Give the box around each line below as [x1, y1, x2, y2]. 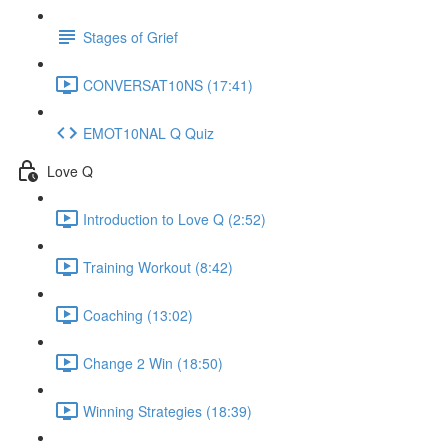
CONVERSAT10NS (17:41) [83, 74, 253, 95]
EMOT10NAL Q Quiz [83, 122, 214, 143]
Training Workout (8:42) [83, 256, 233, 277]
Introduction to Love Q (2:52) [83, 208, 266, 229]
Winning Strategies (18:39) [83, 400, 252, 421]
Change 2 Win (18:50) [83, 352, 223, 373]
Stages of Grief [83, 26, 178, 47]
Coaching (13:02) [83, 304, 193, 325]
